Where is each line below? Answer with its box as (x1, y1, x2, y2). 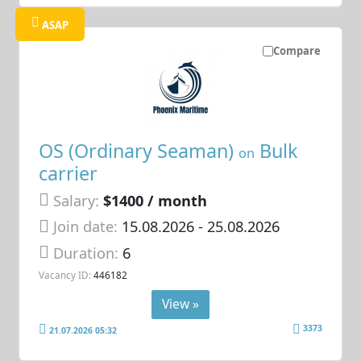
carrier (39, 160, 98, 186)
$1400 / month (103, 190, 208, 210)
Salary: (53, 190, 100, 210)
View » (162, 294, 199, 313)
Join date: (53, 217, 118, 237)
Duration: (53, 243, 123, 263)
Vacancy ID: (39, 268, 92, 282)
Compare (272, 44, 321, 59)
